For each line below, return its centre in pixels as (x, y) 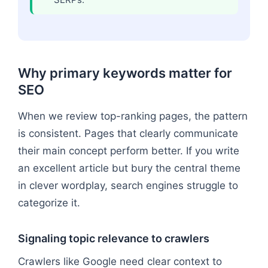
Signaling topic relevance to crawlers (114, 238)
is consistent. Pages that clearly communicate (128, 133)
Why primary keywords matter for (125, 73)
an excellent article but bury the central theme (129, 168)
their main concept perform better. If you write (129, 150)
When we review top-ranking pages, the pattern (133, 116)
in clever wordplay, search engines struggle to (128, 185)
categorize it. (49, 202)
